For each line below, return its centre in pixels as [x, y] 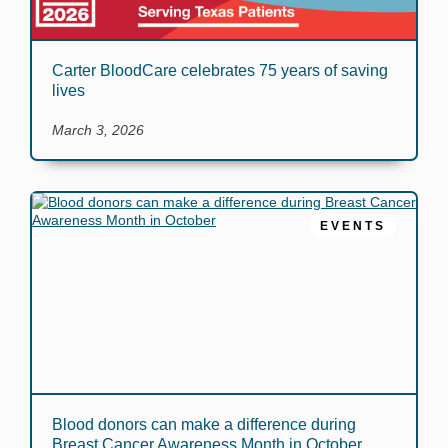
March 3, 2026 [98, 130]
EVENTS [353, 226]
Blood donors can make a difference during [204, 424]
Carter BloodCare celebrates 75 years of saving [220, 70]
